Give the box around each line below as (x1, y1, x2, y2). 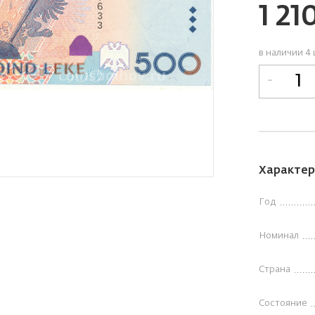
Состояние (259, 299, 307, 309)
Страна (259, 265, 290, 275)
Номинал (259, 231, 299, 241)
